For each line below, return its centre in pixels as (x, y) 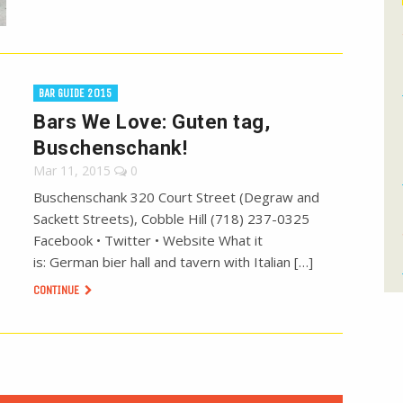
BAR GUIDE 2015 (76, 94)
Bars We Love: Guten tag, (152, 122)
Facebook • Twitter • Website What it (148, 241)
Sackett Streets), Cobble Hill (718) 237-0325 (172, 219)
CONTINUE (58, 291)
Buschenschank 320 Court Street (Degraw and (177, 197)
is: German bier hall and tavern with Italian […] (174, 262)
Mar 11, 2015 (72, 171)
